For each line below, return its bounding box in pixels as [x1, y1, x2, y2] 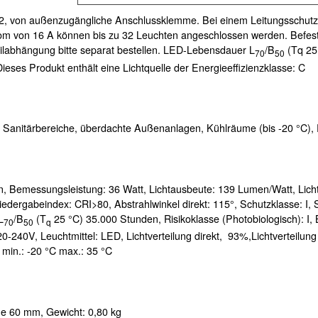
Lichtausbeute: [149, 181, 218, 196]
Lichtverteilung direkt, [126, 229, 228, 243]
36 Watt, [109, 181, 149, 196]
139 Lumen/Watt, [218, 181, 298, 196]
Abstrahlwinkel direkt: [114, 196, 213, 211]
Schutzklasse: [240, 196, 305, 211]
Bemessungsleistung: [9, 181, 109, 196]
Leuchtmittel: [40, 229, 101, 243]
